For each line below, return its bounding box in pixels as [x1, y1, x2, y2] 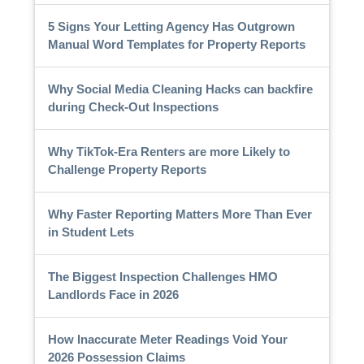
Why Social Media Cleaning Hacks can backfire [47, 81, 313, 96]
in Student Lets [47, 224, 134, 239]
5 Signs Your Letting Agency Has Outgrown [47, 19, 295, 33]
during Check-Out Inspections [47, 99, 219, 114]
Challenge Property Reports [47, 162, 206, 176]
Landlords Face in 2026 [47, 287, 179, 301]
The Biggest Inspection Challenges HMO [47, 269, 278, 284]
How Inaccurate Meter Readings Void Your [47, 331, 288, 346]
